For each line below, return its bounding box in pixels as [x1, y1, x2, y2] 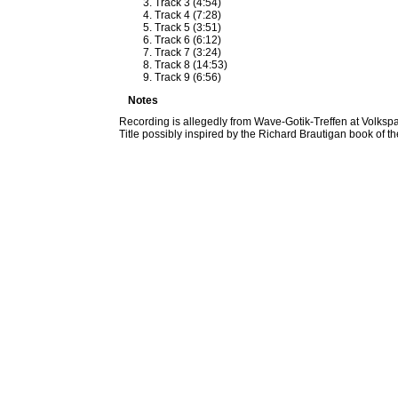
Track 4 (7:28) [155, 9, 222, 21]
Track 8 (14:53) [155, 59, 228, 71]
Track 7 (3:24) [155, 46, 222, 59]
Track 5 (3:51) [155, 21, 222, 34]
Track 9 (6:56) [155, 71, 222, 84]
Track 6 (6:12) [155, 34, 222, 46]
